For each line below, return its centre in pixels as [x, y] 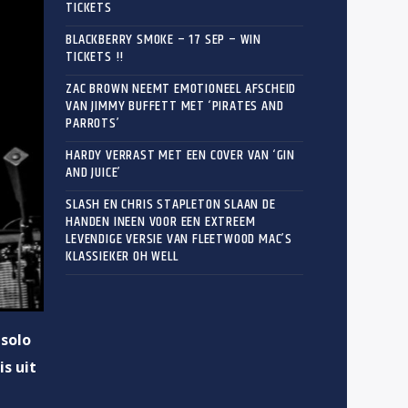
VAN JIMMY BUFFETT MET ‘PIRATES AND [175, 106]
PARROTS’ [93, 123]
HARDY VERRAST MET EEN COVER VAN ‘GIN [181, 155]
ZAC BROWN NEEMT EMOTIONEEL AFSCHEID [181, 88]
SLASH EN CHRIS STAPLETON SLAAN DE [171, 204]
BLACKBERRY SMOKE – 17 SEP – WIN [164, 39]
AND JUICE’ [94, 172]
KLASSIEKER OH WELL [122, 256]
